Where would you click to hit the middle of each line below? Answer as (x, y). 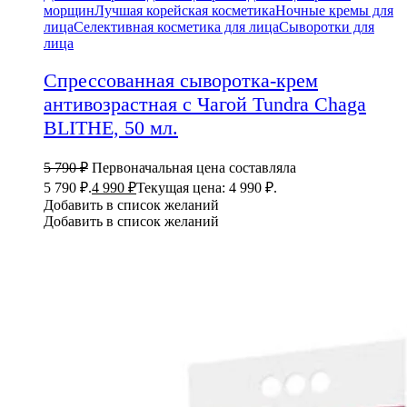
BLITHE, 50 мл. (111, 127)
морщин (69, 11)
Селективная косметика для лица (176, 27)
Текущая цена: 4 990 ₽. (207, 187)
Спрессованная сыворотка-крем (181, 80)
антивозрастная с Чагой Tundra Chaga (205, 104)
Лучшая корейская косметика (185, 11)
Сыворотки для (327, 27)
